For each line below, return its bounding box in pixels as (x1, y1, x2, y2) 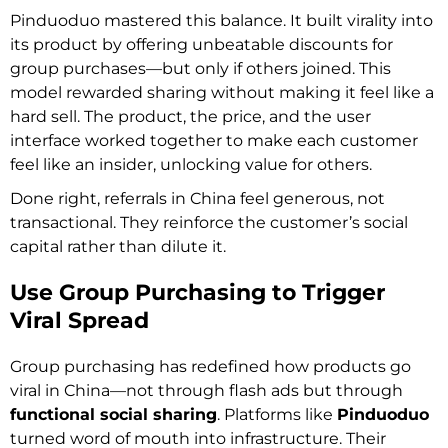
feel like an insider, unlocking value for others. (10, 154, 372, 174)
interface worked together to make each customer (10, 130, 418, 150)
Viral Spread (10, 306, 149, 334)
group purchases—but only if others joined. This (10, 58, 391, 78)
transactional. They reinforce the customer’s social (10, 212, 408, 232)
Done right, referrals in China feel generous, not (10, 188, 385, 208)
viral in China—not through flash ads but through (10, 380, 403, 400)
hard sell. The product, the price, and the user (10, 106, 371, 126)
